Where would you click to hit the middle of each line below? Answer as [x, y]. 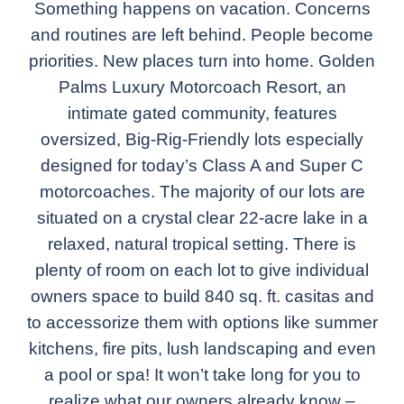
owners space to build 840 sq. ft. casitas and [202, 296]
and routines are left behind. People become [202, 35]
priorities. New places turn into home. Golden [202, 61]
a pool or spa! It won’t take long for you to [202, 375]
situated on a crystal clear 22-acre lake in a [202, 218]
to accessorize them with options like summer [202, 322]
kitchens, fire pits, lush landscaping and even [202, 349]
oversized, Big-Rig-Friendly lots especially [202, 139]
